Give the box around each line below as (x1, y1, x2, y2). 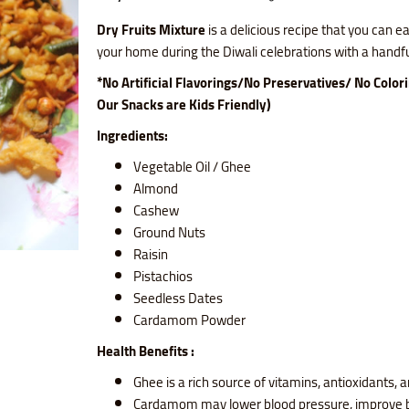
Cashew (132, 197, 179, 225)
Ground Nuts (132, 219, 205, 246)
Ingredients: (96, 122, 168, 150)
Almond (132, 175, 178, 203)
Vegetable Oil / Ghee (132, 153, 251, 181)
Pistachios (132, 263, 193, 290)
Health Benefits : (96, 338, 194, 365)
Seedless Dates (132, 285, 223, 312)
